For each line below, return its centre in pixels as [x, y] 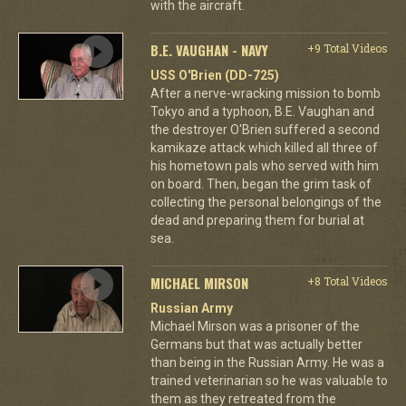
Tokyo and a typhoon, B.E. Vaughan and [262, 111]
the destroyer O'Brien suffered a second [265, 129]
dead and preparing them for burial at [257, 220]
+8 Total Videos [347, 280]
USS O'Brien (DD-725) [214, 75]
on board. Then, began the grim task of [261, 184]
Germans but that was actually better [256, 344]
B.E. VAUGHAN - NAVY [209, 49]
